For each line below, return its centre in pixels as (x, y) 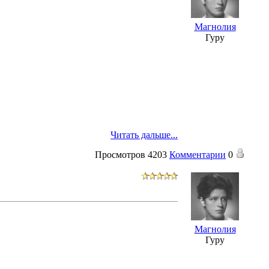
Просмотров (120, 154)
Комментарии (198, 154)
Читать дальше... (144, 134)
